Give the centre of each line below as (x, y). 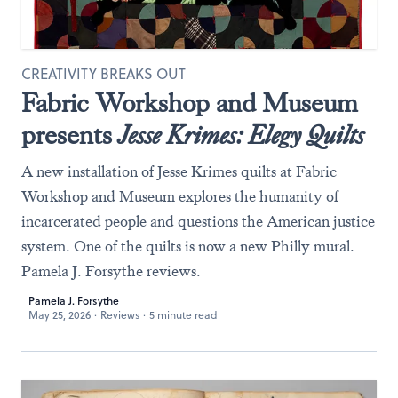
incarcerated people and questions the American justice (198, 221)
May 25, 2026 (60, 315)
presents (70, 135)
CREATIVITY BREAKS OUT (103, 74)
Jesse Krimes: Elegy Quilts (242, 135)
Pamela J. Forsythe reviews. (111, 271)
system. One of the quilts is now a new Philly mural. (188, 246)
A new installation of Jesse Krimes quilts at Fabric (179, 171)
